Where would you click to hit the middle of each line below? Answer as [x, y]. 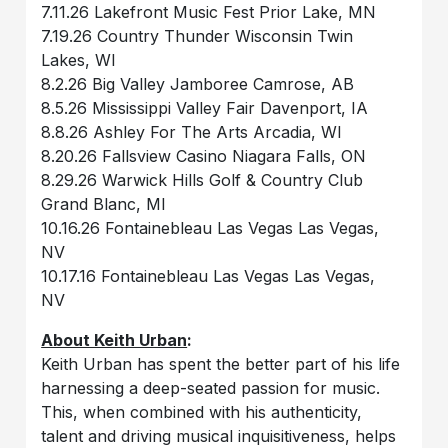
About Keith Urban [114, 339]
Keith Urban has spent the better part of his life [221, 363]
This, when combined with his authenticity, [202, 411]
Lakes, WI [79, 59]
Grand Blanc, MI [104, 203]
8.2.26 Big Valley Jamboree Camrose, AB [198, 83]
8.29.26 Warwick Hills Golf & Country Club [202, 179]
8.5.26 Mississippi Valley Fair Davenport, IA [205, 107]
